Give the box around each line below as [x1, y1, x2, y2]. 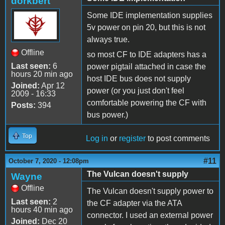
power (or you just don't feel [87, 86, 184, 95]
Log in [86, 134, 108, 143]
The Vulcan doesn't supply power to [87, 186, 213, 195]
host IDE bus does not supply [87, 74, 191, 83]
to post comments [146, 134, 210, 143]
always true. [87, 35, 130, 44]
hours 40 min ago [11, 205, 73, 214]
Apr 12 [40, 81, 65, 90]
